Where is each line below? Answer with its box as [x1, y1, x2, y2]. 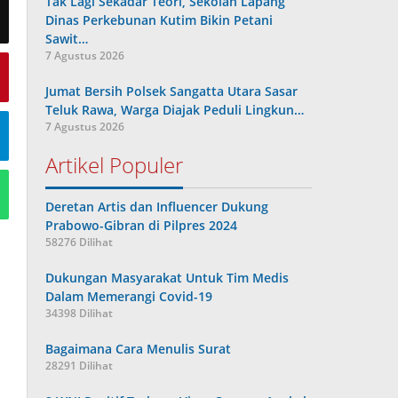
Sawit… [45, 30, 89, 47]
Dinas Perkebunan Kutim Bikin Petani [45, 12, 274, 28]
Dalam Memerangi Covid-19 [45, 288, 213, 305]
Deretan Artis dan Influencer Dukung [45, 198, 269, 215]
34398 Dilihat [45, 306, 114, 321]
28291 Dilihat [45, 358, 114, 373]
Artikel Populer [45, 150, 184, 179]
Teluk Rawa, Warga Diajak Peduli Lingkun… [45, 101, 305, 118]
